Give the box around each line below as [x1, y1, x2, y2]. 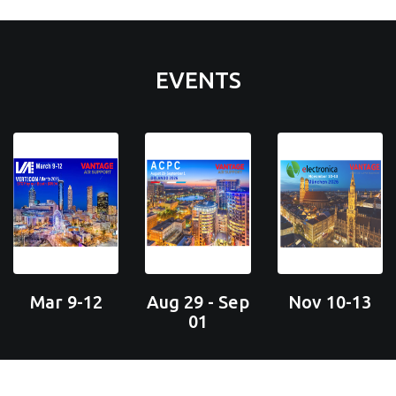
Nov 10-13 [288, 292, 372, 313]
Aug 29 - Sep [146, 292, 249, 313]
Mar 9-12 [29, 292, 103, 313]
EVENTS [155, 67, 241, 94]
